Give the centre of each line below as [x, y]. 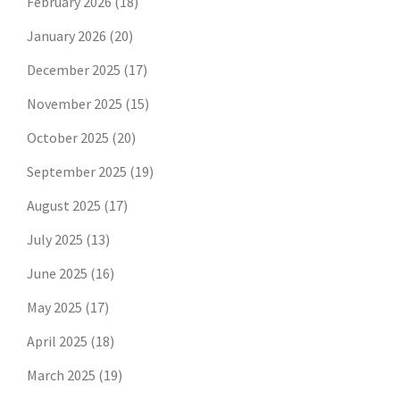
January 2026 [67, 36]
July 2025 [55, 240]
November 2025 [75, 104]
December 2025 [74, 70]
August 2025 [64, 206]
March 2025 [61, 375]
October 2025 [68, 138]
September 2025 [77, 172]
